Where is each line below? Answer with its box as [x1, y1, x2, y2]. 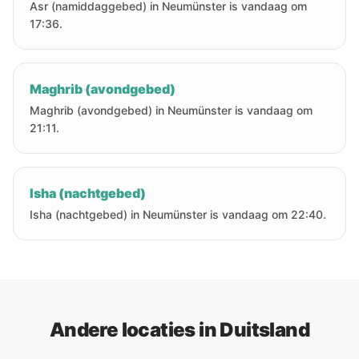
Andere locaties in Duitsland [49, 318, 310, 341]
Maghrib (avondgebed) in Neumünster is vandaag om [30, 103, 313, 117]
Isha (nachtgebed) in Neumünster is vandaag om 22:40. [30, 208, 326, 221]
